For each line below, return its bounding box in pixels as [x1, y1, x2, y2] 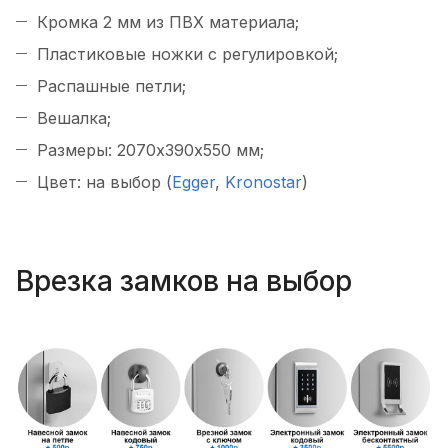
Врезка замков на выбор [16, 263, 352, 298]
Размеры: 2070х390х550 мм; [37, 140, 264, 161]
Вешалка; [37, 108, 111, 129]
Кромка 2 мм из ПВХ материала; [37, 12, 299, 33]
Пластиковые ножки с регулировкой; [37, 44, 338, 65]
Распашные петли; [37, 76, 186, 97]
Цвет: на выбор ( [37, 172, 172, 193]
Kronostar [225, 172, 302, 193]
